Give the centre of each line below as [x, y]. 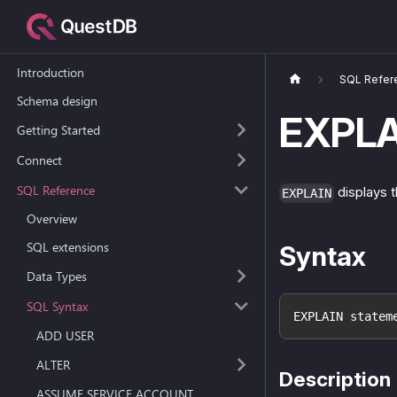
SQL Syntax [57, 306]
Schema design [57, 101]
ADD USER [66, 335]
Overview [52, 219]
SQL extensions [68, 247]
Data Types [57, 276]
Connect [39, 160]
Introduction [50, 73]
